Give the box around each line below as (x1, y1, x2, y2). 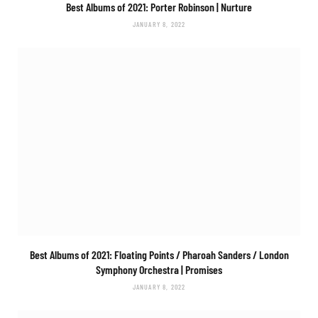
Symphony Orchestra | (96, 263, 185, 277)
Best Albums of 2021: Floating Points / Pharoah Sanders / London (29, 248, 289, 262)
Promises (185, 263, 222, 277)
